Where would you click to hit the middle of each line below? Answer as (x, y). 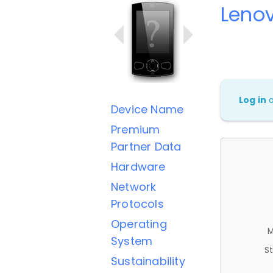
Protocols (137, 204)
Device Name (147, 109)
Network (134, 187)
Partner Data (146, 147)
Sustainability (148, 261)
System (132, 241)
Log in (253, 100)
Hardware (138, 167)
